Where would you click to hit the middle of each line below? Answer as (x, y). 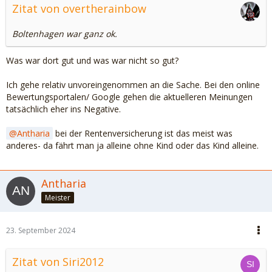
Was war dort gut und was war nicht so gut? (92, 60)
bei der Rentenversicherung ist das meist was (143, 133)
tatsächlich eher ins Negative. (63, 109)
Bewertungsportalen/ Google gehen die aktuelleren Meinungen (129, 97)
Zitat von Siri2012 (58, 262)
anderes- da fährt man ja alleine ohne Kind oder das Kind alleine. (132, 145)
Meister (58, 197)
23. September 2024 (41, 230)
